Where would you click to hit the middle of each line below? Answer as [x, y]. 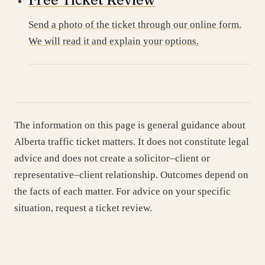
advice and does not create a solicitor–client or [112, 158]
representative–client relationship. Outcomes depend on [131, 175]
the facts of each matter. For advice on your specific [122, 191]
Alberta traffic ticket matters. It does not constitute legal [132, 142]
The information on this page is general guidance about [130, 125]
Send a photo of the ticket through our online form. [135, 25]
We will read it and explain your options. [114, 41]
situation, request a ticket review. [83, 208]
